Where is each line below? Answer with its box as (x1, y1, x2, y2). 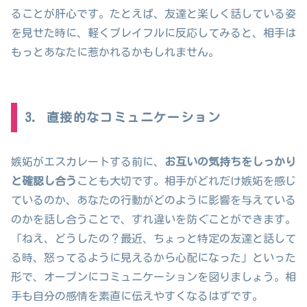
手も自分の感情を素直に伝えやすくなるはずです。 (11, 291, 263, 302)
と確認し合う (11, 175, 77, 187)
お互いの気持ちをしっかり (164, 156, 296, 168)
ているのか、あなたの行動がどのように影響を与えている (11, 195, 296, 206)
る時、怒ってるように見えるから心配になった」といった (11, 252, 296, 264)
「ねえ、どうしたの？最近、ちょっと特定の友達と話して (11, 233, 296, 245)
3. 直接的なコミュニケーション (24, 111, 221, 124)
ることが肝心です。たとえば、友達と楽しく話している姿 (11, 8, 296, 19)
